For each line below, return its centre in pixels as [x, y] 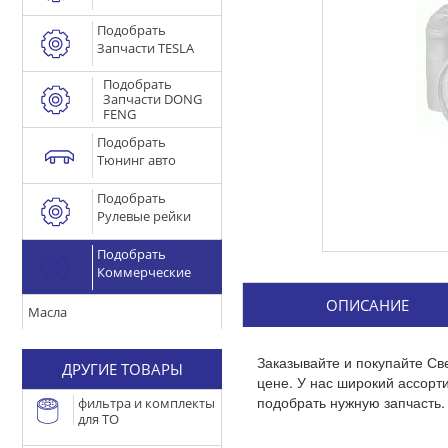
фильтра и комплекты [146, 403]
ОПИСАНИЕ [367, 305]
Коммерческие [144, 272]
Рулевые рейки [144, 216]
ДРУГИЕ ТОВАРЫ [122, 369]
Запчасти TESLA [146, 48]
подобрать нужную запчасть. [351, 402]
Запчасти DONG [153, 99]
